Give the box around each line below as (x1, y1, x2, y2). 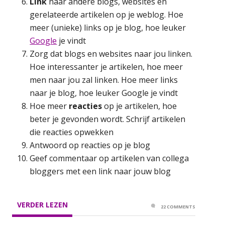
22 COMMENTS (161, 203, 196, 210)
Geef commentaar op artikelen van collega (30, 152, 189, 164)
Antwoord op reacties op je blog (30, 139, 151, 151)
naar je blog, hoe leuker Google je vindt (30, 87, 178, 98)
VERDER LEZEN (17, 199, 68, 209)
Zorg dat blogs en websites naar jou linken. (30, 48, 193, 59)
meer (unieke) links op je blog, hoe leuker (30, 22, 186, 33)
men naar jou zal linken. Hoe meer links (30, 74, 178, 85)
